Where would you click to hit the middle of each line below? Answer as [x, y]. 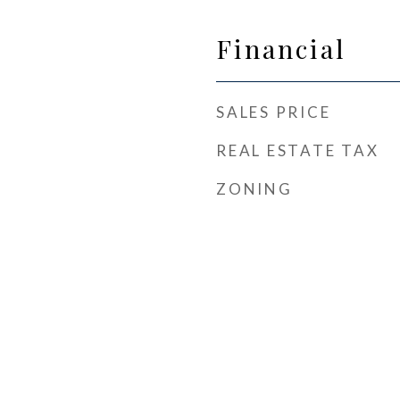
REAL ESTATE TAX [298, 150]
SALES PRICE [274, 112]
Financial [281, 48]
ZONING [254, 189]
